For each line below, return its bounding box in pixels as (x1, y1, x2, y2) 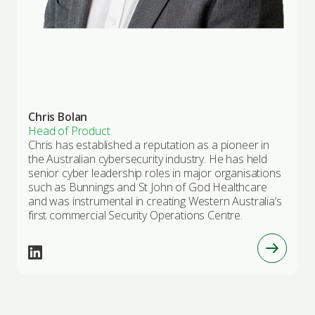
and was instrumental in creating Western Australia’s (28, 193, 282, 210)
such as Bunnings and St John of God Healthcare (28, 179, 267, 195)
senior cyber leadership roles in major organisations (28, 165, 281, 181)
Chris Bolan (28, 109, 88, 125)
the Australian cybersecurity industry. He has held (28, 151, 267, 167)
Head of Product (28, 123, 110, 139)
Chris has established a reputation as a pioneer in (28, 137, 269, 153)
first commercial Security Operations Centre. (28, 207, 243, 224)
